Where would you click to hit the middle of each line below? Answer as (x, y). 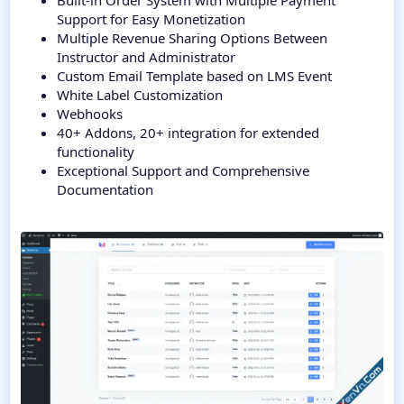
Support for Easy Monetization (151, 19)
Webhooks (90, 114)
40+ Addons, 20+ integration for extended (188, 133)
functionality (96, 152)
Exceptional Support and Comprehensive (183, 171)
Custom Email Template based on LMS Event (194, 76)
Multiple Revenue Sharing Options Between (192, 38)
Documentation (105, 190)
